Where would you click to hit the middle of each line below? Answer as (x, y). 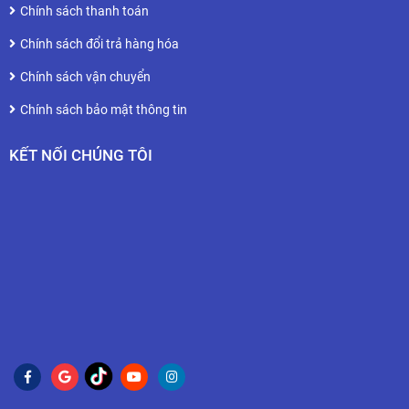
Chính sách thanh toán (84, 11)
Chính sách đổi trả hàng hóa (100, 44)
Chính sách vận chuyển (85, 77)
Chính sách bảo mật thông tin (104, 110)
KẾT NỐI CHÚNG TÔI (81, 155)
